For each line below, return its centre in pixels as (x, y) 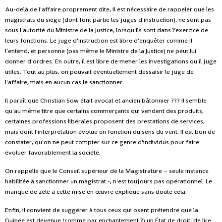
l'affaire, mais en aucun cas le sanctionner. (64, 82)
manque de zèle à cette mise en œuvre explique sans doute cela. (96, 191)
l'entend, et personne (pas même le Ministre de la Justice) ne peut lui (101, 51)
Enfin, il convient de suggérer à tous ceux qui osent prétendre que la (102, 210)
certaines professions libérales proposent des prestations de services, (105, 121)
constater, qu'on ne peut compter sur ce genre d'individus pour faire (102, 142)
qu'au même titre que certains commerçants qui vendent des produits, (104, 111)
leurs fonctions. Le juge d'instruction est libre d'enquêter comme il (99, 40)
